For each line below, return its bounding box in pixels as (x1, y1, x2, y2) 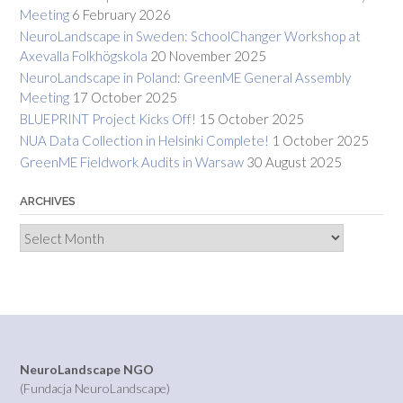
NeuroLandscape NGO (20, 361, 154, 377)
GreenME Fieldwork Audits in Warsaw (20, 153, 244, 170)
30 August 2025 (246, 153, 342, 170)
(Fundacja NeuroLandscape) (20, 380, 170, 396)
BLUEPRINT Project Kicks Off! (20, 110, 196, 127)
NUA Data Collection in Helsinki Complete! (20, 131, 269, 148)
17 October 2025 (72, 88, 177, 105)
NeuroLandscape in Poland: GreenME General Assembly (20, 68, 351, 85)
